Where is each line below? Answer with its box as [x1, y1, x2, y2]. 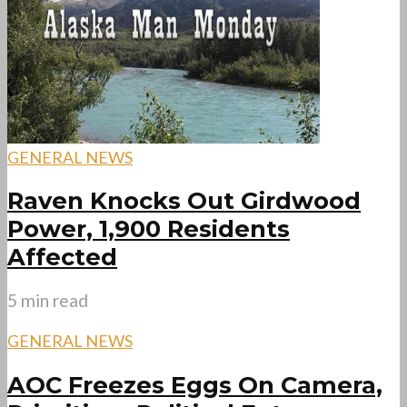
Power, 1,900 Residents [7, 214, 290, 243]
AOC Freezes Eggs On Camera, [7, 370, 382, 399]
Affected [7, 243, 117, 272]
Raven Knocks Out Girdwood [7, 186, 361, 215]
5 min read [7, 290, 88, 312]
